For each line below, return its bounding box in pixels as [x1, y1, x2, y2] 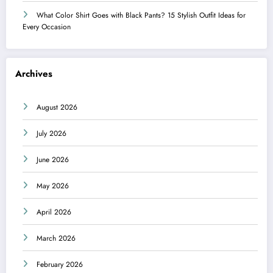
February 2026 [37, 259, 83, 271]
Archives [15, 66, 52, 80]
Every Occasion [23, 21, 71, 32]
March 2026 [37, 233, 76, 244]
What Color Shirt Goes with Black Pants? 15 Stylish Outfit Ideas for [37, 9, 246, 21]
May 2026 [37, 180, 69, 192]
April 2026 [37, 207, 71, 218]
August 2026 [37, 102, 77, 113]
